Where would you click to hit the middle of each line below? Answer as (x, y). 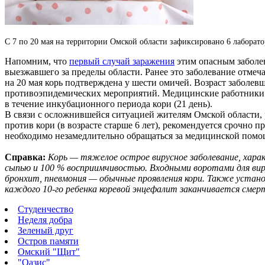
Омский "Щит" (49, 251)
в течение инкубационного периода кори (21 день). (109, 104)
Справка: (25, 157)
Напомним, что (37, 61)
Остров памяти (48, 241)
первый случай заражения (122, 61)
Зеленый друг (46, 230)
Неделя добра (45, 219)
